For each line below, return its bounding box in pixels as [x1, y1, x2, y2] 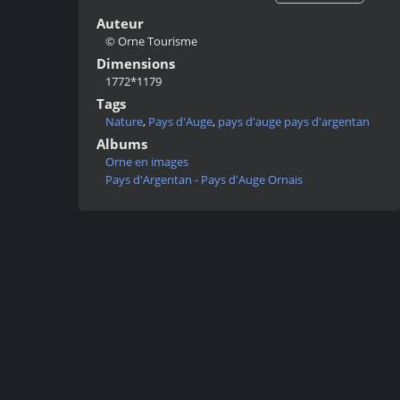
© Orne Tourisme [105, 32, 197, 49]
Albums [96, 134, 147, 153]
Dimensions [96, 54, 175, 72]
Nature [105, 112, 143, 129]
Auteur [96, 13, 144, 32]
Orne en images [105, 153, 188, 170]
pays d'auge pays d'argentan [218, 112, 370, 129]
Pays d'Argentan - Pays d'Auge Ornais [105, 171, 303, 187]
